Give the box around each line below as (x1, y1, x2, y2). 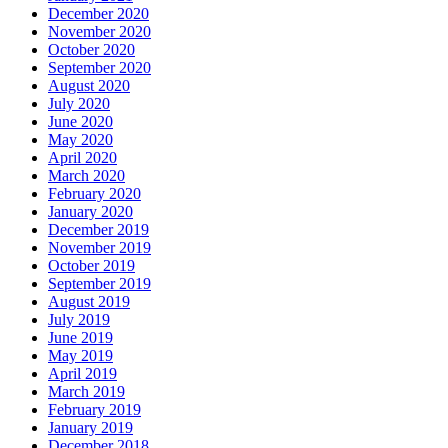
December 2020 (48, 5, 149, 23)
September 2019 (48, 275, 151, 293)
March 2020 (48, 167, 125, 185)
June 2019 (48, 329, 113, 347)
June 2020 (48, 113, 113, 131)
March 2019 (48, 383, 125, 401)
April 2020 (48, 149, 117, 167)
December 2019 (48, 221, 149, 239)
